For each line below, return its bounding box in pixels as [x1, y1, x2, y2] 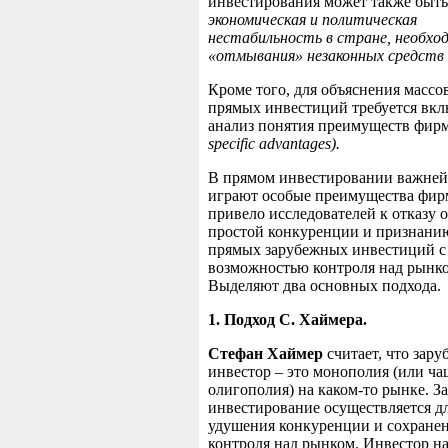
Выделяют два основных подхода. [208, 277, 441, 295]
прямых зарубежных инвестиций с [208, 241, 446, 259]
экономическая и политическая [208, 11, 417, 29]
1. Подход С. [208, 311, 299, 329]
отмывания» [216, 47, 307, 65]
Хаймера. [299, 311, 367, 329]
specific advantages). [208, 135, 340, 153]
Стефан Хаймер [208, 345, 327, 363]
